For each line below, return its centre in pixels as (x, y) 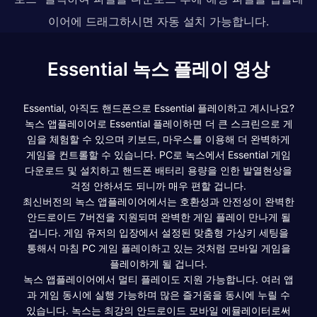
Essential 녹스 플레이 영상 (158, 69)
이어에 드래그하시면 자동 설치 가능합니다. (158, 21)
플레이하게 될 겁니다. (158, 263)
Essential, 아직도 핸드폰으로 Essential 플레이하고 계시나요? (158, 108)
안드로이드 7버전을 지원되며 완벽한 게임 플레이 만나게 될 (158, 217)
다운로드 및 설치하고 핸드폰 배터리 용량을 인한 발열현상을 (158, 170)
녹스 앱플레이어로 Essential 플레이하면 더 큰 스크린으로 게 (158, 123)
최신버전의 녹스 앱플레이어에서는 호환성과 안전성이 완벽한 (158, 201)
